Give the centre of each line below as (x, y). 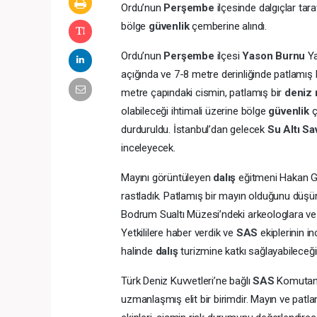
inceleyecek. (148, 148)
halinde (138, 252)
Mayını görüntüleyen (167, 178)
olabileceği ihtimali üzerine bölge (195, 111)
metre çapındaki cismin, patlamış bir (203, 93)
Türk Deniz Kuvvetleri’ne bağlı (187, 281)
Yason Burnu (275, 56)
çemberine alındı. (229, 27)
